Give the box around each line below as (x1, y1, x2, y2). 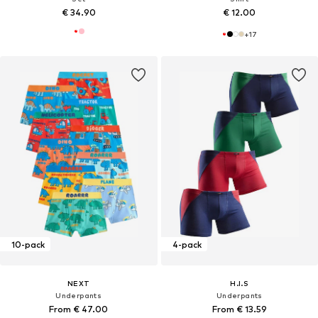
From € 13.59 (212, 304, 267, 315)
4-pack (172, 238, 202, 250)
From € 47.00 (49, 304, 109, 315)
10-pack (11, 238, 45, 250)
